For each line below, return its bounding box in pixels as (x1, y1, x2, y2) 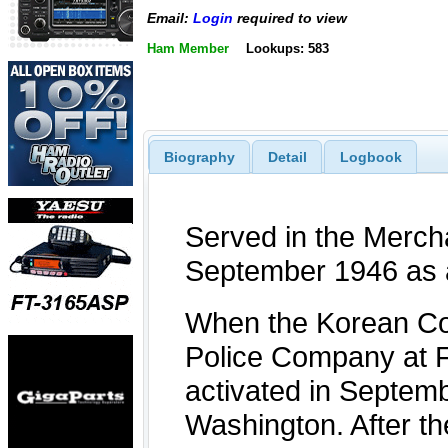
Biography (163, 148, 235, 165)
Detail (267, 148, 307, 165)
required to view (233, 10, 347, 27)
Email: (147, 10, 193, 27)
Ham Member (147, 40, 229, 56)
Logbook (339, 148, 402, 165)
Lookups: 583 (245, 40, 329, 56)
